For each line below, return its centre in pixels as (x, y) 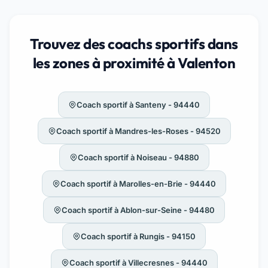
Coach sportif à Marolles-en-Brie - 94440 (138, 183)
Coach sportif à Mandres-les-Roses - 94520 (138, 131)
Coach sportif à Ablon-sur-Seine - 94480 (138, 210)
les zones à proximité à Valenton (134, 63)
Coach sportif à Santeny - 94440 (138, 104)
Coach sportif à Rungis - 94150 (138, 236)
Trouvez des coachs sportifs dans (134, 44)
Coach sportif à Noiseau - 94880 (138, 157)
